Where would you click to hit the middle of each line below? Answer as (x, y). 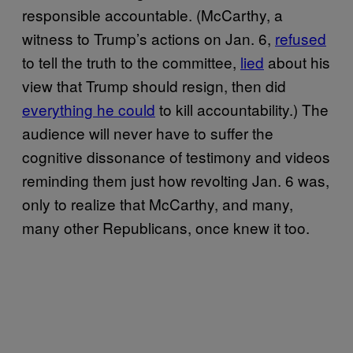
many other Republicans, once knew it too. (166, 227)
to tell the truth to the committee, (131, 61)
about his (297, 61)
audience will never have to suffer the (148, 132)
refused (301, 38)
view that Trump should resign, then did (154, 85)
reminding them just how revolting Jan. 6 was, (176, 180)
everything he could (89, 109)
